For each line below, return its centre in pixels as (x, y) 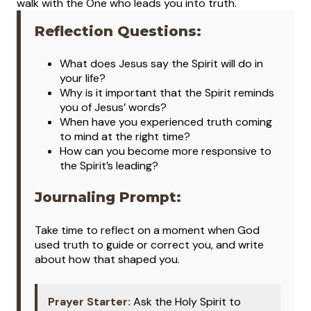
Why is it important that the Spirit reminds (167, 93)
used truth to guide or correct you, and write (149, 245)
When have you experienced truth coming (166, 122)
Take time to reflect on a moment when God (147, 230)
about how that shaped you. (107, 259)
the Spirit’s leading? (109, 166)
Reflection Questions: (118, 31)
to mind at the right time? (125, 137)
